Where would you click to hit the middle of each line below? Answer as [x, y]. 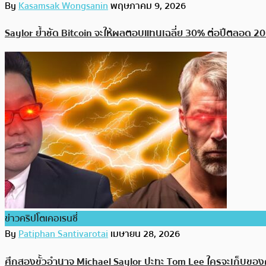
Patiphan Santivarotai [63, 234]
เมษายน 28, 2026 [145, 234]
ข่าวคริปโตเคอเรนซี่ [41, 219]
